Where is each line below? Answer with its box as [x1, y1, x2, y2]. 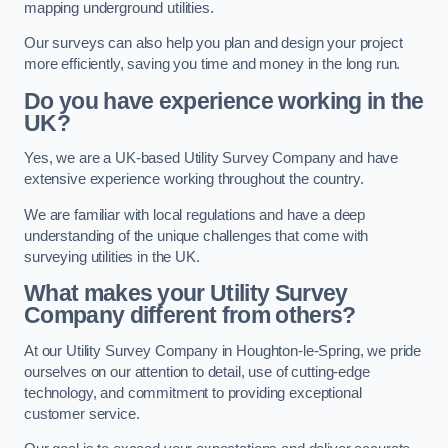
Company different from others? [24, 302, 356, 329]
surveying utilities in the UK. [24, 248, 200, 265]
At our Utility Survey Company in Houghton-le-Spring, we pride [24, 342, 422, 359]
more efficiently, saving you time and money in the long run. [24, 56, 401, 73]
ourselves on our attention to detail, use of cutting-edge [24, 363, 370, 380]
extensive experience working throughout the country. [24, 171, 364, 188]
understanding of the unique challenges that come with [24, 227, 369, 244]
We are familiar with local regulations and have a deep [24, 206, 366, 223]
